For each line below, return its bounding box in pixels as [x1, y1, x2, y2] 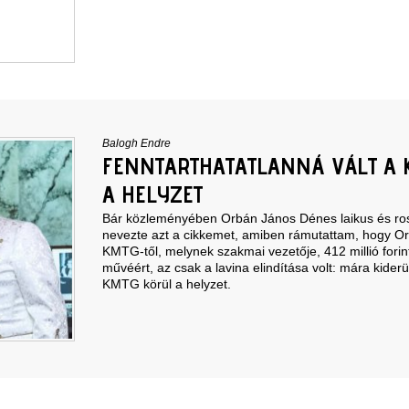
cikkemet [183, 226, 235, 242]
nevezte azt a [101, 226, 184, 242]
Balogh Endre [101, 136, 171, 150]
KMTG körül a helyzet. [101, 276, 231, 291]
